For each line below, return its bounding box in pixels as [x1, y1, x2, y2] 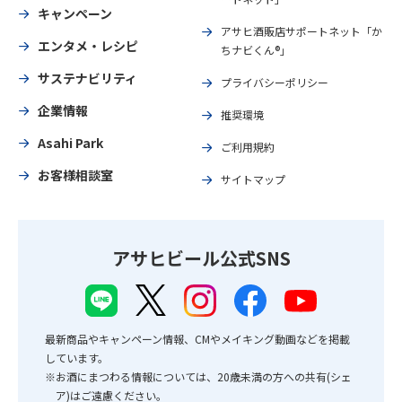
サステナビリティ [38, 68, 137, 87]
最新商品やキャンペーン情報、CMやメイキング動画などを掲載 [45, 330, 350, 346]
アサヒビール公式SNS [111, 244, 291, 271]
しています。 [45, 349, 109, 365]
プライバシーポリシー [221, 74, 328, 90]
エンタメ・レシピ [38, 36, 138, 55]
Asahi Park [38, 133, 103, 152]
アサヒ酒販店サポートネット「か [221, 22, 382, 39]
